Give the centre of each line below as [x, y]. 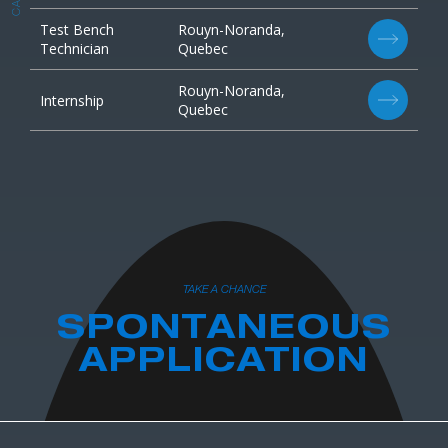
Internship [72, 100]
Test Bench [77, 29]
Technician [74, 48]
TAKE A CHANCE [224, 288]
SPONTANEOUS [224, 331]
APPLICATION [224, 364]
